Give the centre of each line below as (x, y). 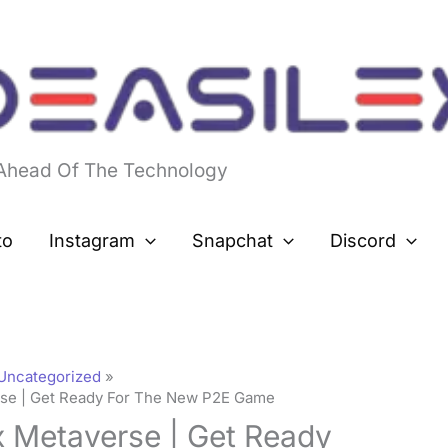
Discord (362, 241)
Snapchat (232, 241)
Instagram (92, 241)
